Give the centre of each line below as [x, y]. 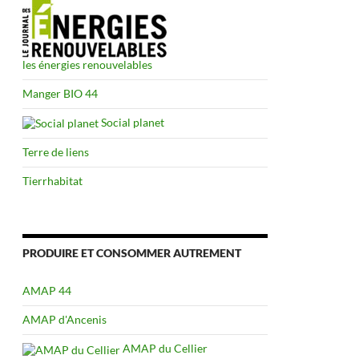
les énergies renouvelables [87, 64]
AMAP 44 [47, 291]
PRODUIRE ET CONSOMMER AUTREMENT [132, 253]
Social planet [131, 122]
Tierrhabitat [52, 181]
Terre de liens [56, 152]
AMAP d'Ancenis [65, 320]
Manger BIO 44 [60, 93]
